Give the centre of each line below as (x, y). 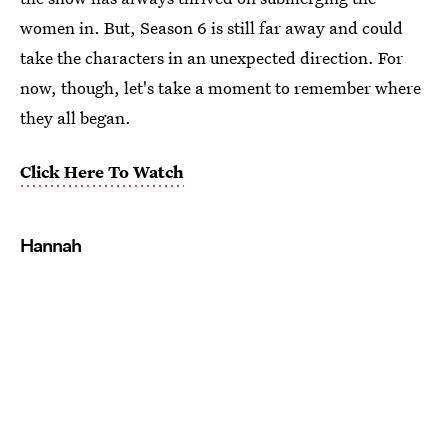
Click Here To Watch (102, 171)
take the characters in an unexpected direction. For (211, 57)
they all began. (75, 117)
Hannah (50, 245)
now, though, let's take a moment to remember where (220, 87)
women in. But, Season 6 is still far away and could (211, 27)
